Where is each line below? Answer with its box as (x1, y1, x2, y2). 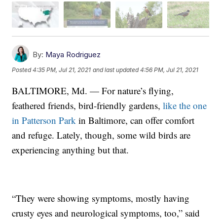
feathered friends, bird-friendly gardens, (12, 99, 163, 111)
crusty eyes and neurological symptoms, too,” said (12, 206, 200, 219)
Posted (12, 66, 33, 74)
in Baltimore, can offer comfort (76, 113, 195, 126)
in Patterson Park (12, 113, 76, 126)
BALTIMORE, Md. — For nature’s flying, (12, 84, 174, 97)
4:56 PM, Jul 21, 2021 (140, 66, 199, 74)
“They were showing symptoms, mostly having (12, 191, 190, 204)
